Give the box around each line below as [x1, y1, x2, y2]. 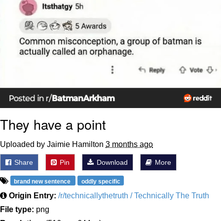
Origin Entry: [9, 191, 56, 200]
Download [95, 158, 128, 166]
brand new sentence [14, 178, 73, 185]
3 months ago [106, 140, 153, 148]
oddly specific [81, 178, 120, 185]
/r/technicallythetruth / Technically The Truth [58, 191, 209, 200]
